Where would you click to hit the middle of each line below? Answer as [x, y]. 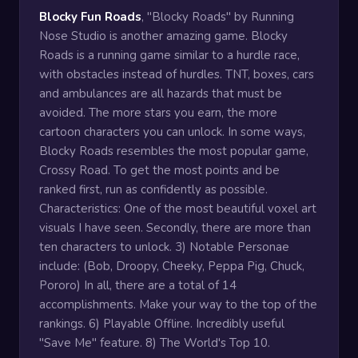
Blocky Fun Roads [90, 17]
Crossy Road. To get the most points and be [159, 170]
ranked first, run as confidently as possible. [153, 189]
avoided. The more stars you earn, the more [158, 113]
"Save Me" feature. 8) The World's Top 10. [155, 343]
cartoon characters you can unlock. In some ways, [172, 132]
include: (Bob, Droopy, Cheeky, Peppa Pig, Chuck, [172, 266]
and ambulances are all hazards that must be [161, 93]
